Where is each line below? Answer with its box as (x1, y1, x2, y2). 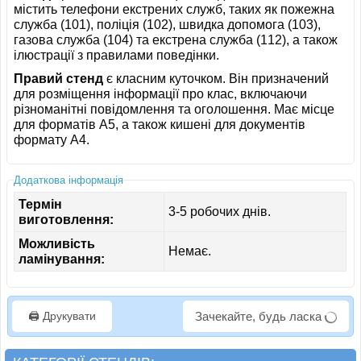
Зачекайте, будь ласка (195, 309, 325, 324)
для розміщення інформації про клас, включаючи (14, 87, 308, 102)
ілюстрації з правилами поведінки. (14, 48, 220, 63)
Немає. (168, 243, 212, 258)
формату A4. (14, 133, 90, 147)
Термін (19, 197, 63, 211)
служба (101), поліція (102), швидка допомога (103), (14, 18, 322, 32)
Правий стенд (14, 72, 104, 86)
